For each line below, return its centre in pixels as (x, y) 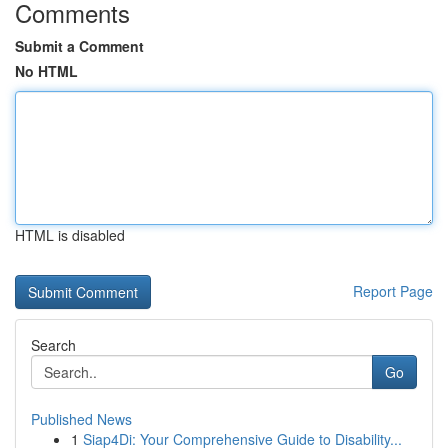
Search (53, 345)
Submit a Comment (79, 46)
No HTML (46, 71)
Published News (81, 419)
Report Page (393, 291)
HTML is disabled (70, 235)
